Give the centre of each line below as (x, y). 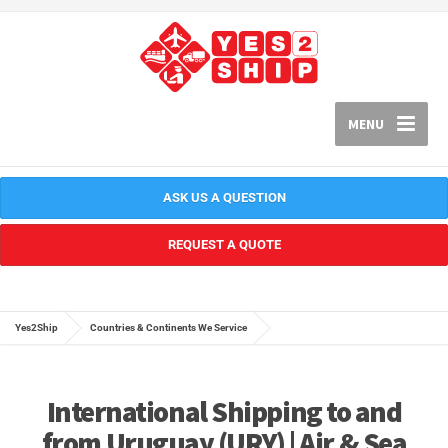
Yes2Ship (36, 327)
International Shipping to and (224, 411)
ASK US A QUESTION (224, 197)
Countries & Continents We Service (168, 327)
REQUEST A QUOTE (224, 244)
